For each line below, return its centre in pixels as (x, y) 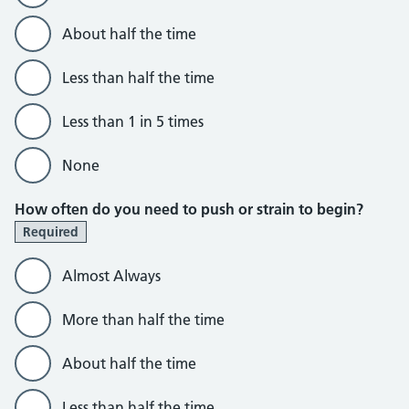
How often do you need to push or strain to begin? (189, 209)
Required (51, 232)
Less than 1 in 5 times (133, 121)
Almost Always (111, 276)
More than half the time (143, 320)
